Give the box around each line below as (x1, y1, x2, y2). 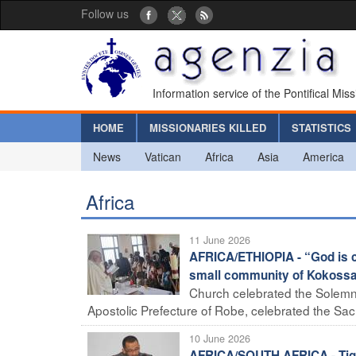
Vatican (145, 148, 181, 164)
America (303, 148, 344, 164)
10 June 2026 (189, 331, 250, 346)
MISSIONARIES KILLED (149, 119, 266, 135)
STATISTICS (292, 119, 351, 135)
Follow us (81, 6, 129, 21)
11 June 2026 (189, 232, 250, 247)
